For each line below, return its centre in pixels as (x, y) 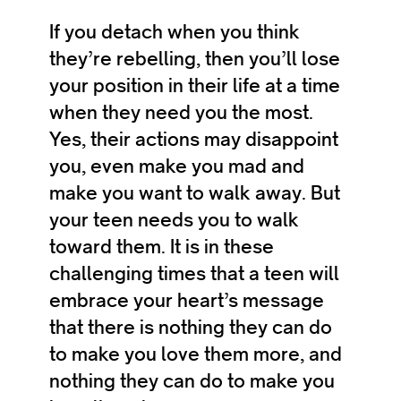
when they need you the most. (181, 112)
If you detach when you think (175, 32)
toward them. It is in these (162, 247)
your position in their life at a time (195, 85)
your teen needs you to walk (174, 220)
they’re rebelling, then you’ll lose (195, 59)
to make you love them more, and (196, 354)
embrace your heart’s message (187, 300)
